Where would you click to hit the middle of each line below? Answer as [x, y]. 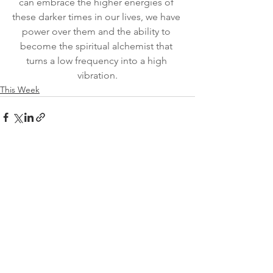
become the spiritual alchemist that [97, 46]
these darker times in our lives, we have [97, 17]
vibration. [97, 76]
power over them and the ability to [97, 32]
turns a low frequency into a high [97, 61]
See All [182, 186]
